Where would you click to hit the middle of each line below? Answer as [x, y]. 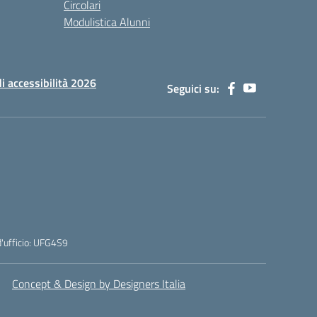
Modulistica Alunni [107, 22]
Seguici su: [193, 88]
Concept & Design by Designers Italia [99, 284]
